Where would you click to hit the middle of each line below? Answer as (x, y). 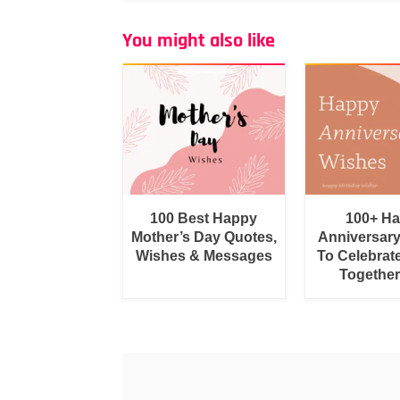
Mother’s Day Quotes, (204, 237)
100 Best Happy (204, 218)
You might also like (199, 41)
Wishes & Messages (204, 255)
